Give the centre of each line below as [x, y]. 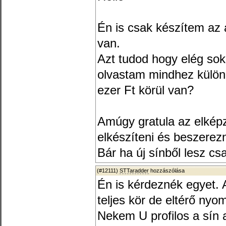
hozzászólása [167, 171]
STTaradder [134, 171]
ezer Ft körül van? [146, 90]
